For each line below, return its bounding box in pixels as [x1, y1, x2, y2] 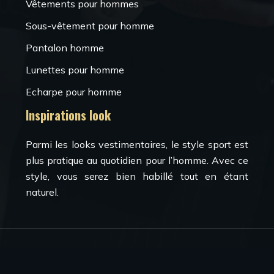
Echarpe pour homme [26, 86, 122, 98]
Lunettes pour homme [26, 64, 124, 76]
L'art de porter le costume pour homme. [50, 246, 224, 258]
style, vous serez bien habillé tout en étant [26, 170, 248, 182]
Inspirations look [26, 106, 111, 124]
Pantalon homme [26, 42, 104, 54]
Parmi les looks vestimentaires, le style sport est [26, 138, 248, 150]
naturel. [26, 186, 59, 198]
